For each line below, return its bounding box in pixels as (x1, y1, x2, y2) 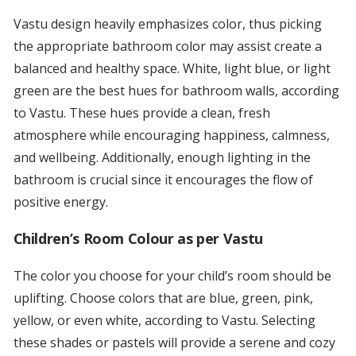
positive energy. (13, 193, 108, 211)
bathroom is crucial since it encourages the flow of (13, 171, 313, 189)
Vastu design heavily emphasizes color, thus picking (13, 15, 322, 33)
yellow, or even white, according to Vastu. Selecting (13, 311, 315, 330)
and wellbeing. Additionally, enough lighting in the (13, 149, 311, 167)
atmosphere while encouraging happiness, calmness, (13, 126, 330, 145)
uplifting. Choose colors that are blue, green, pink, (13, 289, 313, 308)
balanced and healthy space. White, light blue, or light (13, 60, 331, 78)
